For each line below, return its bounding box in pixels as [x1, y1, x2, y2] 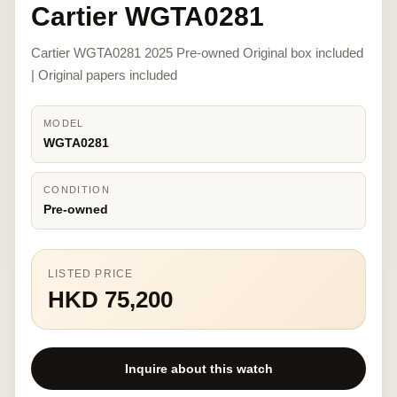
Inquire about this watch [124, 362, 273, 376]
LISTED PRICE [48, 268, 134, 280]
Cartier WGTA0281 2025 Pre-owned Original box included [31, 45, 363, 60]
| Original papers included [31, 67, 177, 82]
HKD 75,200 [48, 286, 173, 313]
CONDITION [43, 184, 110, 195]
